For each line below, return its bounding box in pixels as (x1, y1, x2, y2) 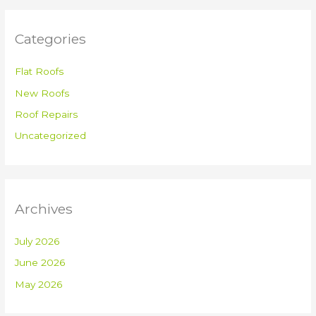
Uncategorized (15, 130, 87, 142)
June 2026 (15, 257, 66, 269)
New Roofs (15, 87, 70, 99)
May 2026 (15, 278, 63, 290)
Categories (15, 30, 87, 48)
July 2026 (15, 235, 60, 247)
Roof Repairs (15, 108, 78, 120)
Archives (15, 200, 73, 217)
